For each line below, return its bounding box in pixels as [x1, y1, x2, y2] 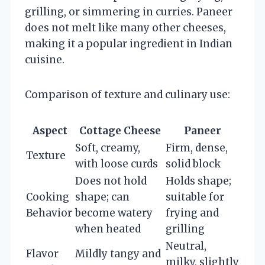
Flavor [26, 247, 59, 260]
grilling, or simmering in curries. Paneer [25, 5, 232, 18]
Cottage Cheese [79, 124, 161, 137]
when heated [75, 222, 141, 235]
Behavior [26, 206, 72, 219]
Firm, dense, [166, 141, 228, 154]
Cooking [26, 190, 69, 203]
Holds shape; [166, 174, 231, 188]
